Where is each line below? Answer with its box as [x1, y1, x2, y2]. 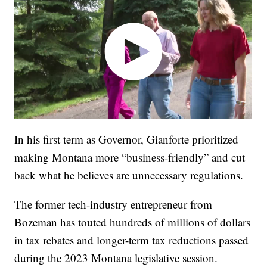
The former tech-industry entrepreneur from [14, 197, 213, 212]
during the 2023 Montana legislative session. [14, 250, 218, 266]
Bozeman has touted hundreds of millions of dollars [14, 215, 251, 230]
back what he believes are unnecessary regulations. [14, 167, 244, 183]
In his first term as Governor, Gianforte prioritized [14, 132, 239, 147]
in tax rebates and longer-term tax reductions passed [14, 232, 249, 248]
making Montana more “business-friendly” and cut [14, 150, 246, 165]
